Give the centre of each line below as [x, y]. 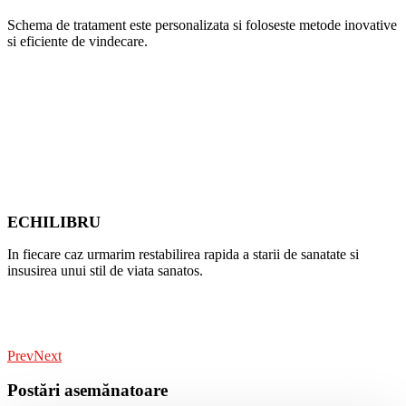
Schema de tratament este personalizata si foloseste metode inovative [202, 24]
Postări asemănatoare [87, 391]
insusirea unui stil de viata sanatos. [105, 270]
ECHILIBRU [54, 222]
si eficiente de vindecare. [77, 41]
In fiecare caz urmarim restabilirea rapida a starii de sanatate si [183, 254]
